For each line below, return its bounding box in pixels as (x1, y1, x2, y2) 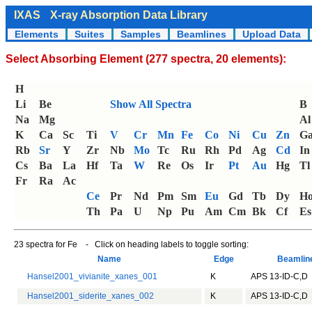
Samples (120, 29, 161, 40)
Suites (75, 29, 104, 40)
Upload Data (242, 29, 301, 40)
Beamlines (177, 29, 226, 40)
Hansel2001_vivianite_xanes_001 (27, 272, 157, 281)
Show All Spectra (110, 98, 192, 110)
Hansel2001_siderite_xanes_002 (27, 291, 154, 301)
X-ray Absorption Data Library (50, 9, 208, 21)
